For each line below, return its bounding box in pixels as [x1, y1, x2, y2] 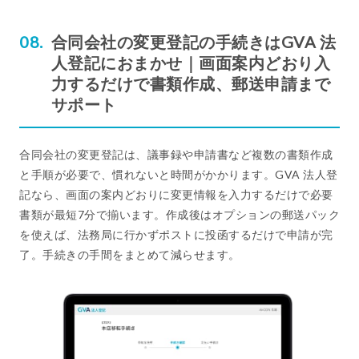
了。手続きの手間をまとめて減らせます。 [19, 247, 240, 261]
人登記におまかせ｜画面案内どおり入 [50, 52, 330, 72]
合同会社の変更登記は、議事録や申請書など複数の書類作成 [19, 147, 333, 161]
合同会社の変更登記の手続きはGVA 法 [50, 31, 336, 51]
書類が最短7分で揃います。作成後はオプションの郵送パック [19, 207, 340, 221]
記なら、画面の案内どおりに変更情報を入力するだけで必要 [19, 187, 333, 201]
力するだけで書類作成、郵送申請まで [50, 73, 330, 93]
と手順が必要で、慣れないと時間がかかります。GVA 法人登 [19, 167, 338, 181]
